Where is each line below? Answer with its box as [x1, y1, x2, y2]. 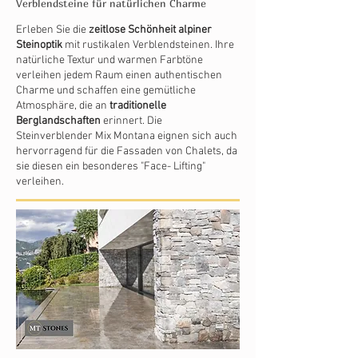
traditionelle [109, 99, 166, 113]
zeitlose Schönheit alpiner [89, 23, 212, 37]
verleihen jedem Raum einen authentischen [16, 69, 222, 82]
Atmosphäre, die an [16, 99, 109, 113]
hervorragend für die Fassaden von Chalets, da [16, 145, 237, 158]
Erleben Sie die [16, 23, 89, 37]
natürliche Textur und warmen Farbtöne [16, 54, 203, 67]
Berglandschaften [16, 114, 101, 128]
